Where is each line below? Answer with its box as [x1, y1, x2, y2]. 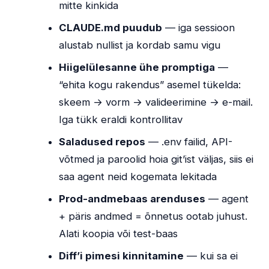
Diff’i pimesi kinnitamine [59, 250, 184, 262]
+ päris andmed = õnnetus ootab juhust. [59, 210, 248, 223]
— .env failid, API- [145, 136, 233, 148]
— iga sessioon [162, 22, 235, 34]
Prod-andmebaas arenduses [59, 193, 206, 205]
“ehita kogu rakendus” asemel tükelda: [59, 79, 241, 91]
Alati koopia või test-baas [59, 228, 178, 240]
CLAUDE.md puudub [59, 22, 163, 34]
